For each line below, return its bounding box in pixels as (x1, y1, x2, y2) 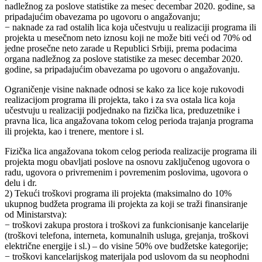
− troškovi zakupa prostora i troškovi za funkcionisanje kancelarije (5, 220, 249, 230)
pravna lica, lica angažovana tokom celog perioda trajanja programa (5, 116, 253, 126)
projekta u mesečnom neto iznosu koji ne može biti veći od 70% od (5, 33, 251, 43)
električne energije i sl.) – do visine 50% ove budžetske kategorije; (5, 241, 248, 251)
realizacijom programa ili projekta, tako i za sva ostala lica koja (5, 95, 235, 105)
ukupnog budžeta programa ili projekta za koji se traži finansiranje (5, 199, 247, 209)
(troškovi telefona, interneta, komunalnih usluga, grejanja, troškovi (5, 230, 249, 241)
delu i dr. (5, 178, 37, 188)
